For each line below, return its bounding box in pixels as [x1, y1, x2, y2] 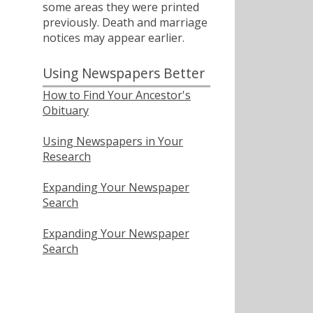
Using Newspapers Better [43, 63, 205, 82]
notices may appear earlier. [43, 29, 184, 45]
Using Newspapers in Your [43, 133, 183, 149]
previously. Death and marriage [43, 14, 208, 30]
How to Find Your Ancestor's [43, 87, 191, 103]
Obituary [43, 102, 89, 118]
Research [43, 148, 91, 164]
